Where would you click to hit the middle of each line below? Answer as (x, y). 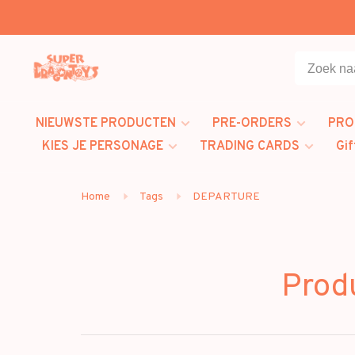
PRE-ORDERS (252, 124)
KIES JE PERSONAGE (103, 147)
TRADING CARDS (250, 147)
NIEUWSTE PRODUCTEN (106, 124)
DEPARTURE (226, 197)
